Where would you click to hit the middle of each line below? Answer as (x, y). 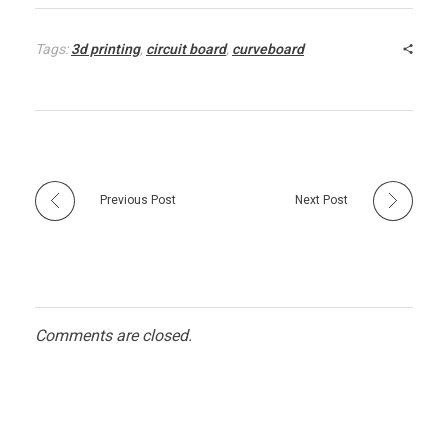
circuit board (186, 50)
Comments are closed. (113, 336)
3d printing (105, 50)
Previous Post (138, 200)
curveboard (268, 50)
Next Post (321, 200)
